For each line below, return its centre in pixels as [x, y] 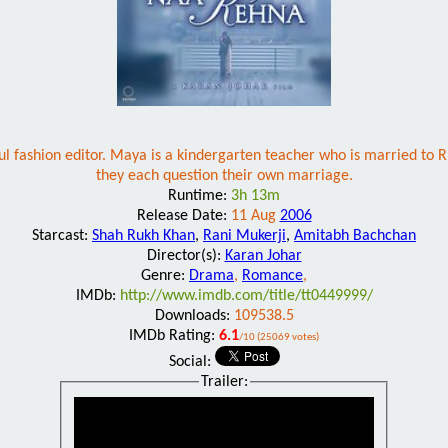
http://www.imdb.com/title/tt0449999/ [246, 295]
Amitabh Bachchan [355, 235]
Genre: [165, 275]
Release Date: [183, 215]
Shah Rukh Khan [143, 235]
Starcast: [62, 235]
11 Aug [255, 215]
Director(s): [185, 255]
